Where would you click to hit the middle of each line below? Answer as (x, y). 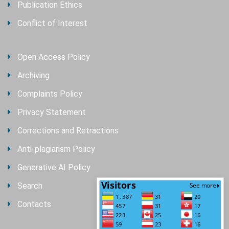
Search (30, 186)
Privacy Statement (52, 112)
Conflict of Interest (52, 24)
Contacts (34, 204)
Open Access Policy (54, 57)
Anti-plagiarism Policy (56, 149)
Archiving (33, 76)
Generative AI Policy (54, 168)
